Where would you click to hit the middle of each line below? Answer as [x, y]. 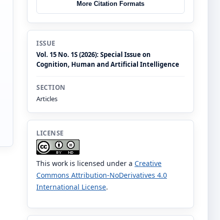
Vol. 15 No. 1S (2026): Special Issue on [94, 55]
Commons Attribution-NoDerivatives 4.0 [102, 175]
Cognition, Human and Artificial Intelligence [108, 65]
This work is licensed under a [85, 164]
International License [71, 187]
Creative [148, 164]
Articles [47, 99]
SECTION [51, 88]
